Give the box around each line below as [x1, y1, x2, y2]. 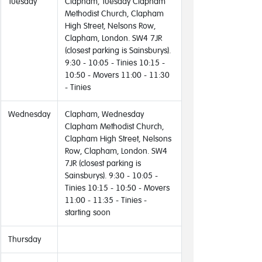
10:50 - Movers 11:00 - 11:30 [65, 70, 170, 80]
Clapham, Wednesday [65, 109, 144, 119]
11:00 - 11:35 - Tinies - [65, 195, 147, 205]
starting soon [65, 207, 111, 217]
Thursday [8, 234, 41, 244]
